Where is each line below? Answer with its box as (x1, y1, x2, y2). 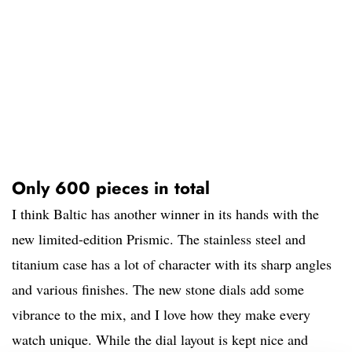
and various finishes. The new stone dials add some (12, 280, 304, 299)
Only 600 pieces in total (12, 175, 210, 201)
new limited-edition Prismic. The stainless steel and (12, 229, 306, 249)
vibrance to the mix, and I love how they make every (12, 305, 310, 324)
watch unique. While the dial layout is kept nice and (12, 330, 308, 350)
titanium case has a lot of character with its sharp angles (12, 255, 332, 274)
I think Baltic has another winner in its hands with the (12, 204, 319, 224)
